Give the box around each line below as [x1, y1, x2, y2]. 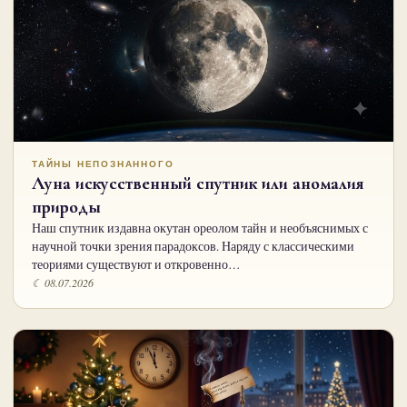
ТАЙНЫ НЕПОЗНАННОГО [32, 158, 174, 169]
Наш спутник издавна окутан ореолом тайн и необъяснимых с [32, 219, 368, 236]
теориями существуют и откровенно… [32, 255, 241, 273]
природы [32, 195, 101, 218]
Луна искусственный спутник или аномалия [32, 172, 364, 194]
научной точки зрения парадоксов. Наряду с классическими [32, 237, 354, 254]
